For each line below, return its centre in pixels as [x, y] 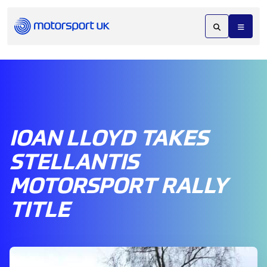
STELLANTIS [74, 161]
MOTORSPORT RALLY [119, 184]
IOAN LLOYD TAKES [109, 137]
